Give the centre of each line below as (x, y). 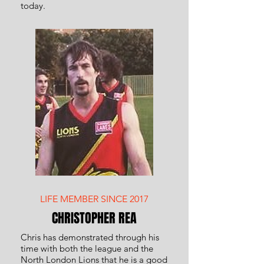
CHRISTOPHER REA (94, 218)
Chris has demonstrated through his (90, 237)
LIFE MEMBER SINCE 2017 (94, 199)
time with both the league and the (87, 248)
